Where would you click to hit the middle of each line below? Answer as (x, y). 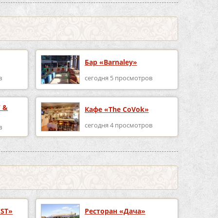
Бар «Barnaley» (111, 62)
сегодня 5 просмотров (118, 78)
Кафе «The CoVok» (117, 109)
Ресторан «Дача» (115, 211)
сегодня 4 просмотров (118, 125)
